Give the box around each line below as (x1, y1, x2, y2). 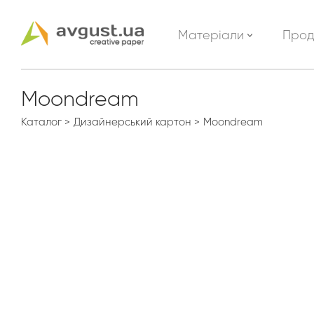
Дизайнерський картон (74, 117, 191, 128)
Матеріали (178, 29, 247, 42)
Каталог (21, 117, 62, 128)
